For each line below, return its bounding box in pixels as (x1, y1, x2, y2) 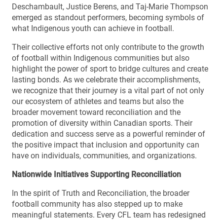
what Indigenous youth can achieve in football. (12, 24, 176, 33)
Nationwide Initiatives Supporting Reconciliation (12, 170, 181, 179)
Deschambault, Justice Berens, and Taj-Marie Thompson (12, 2, 208, 11)
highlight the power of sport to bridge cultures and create (12, 64, 208, 74)
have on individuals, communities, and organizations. (12, 151, 199, 160)
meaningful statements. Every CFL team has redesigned (12, 210, 206, 220)
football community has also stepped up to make (12, 199, 183, 209)
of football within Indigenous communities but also (12, 53, 189, 63)
